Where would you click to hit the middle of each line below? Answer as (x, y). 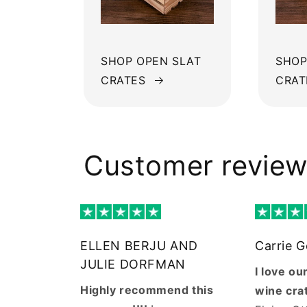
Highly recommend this (147, 290)
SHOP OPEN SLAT (151, 61)
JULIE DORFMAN (133, 265)
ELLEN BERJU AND (139, 246)
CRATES (123, 80)
